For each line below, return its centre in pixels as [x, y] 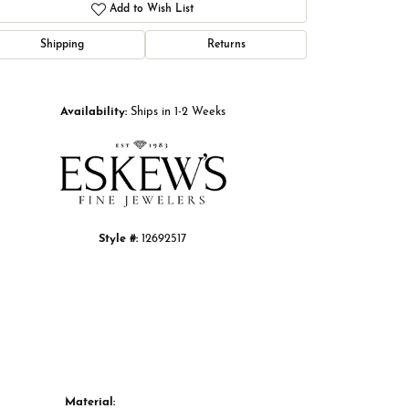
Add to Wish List [152, 10]
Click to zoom [234, 77]
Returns [226, 45]
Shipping [62, 45]
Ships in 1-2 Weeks [178, 112]
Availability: [93, 112]
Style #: [118, 239]
